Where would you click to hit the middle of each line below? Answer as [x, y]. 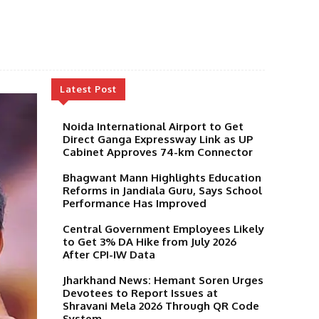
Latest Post [88, 89]
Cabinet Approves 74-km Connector [158, 152]
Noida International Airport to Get [153, 126]
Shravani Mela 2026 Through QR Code [161, 305]
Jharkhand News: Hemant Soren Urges [163, 280]
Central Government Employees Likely [163, 229]
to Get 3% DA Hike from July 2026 [150, 241]
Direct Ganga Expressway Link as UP [158, 139]
